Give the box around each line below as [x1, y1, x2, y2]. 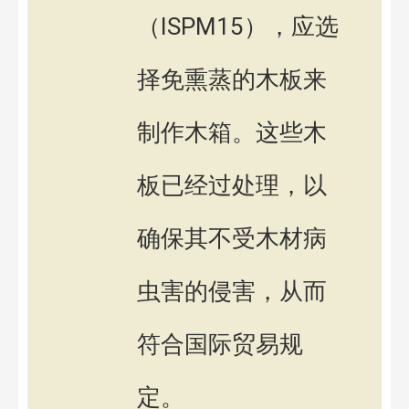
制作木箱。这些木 [137, 118, 327, 146]
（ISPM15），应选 [137, 12, 339, 40]
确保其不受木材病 [137, 224, 327, 252]
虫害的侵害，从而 [137, 277, 327, 305]
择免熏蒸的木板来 [137, 65, 327, 93]
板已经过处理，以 [137, 171, 327, 199]
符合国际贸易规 [137, 330, 303, 358]
